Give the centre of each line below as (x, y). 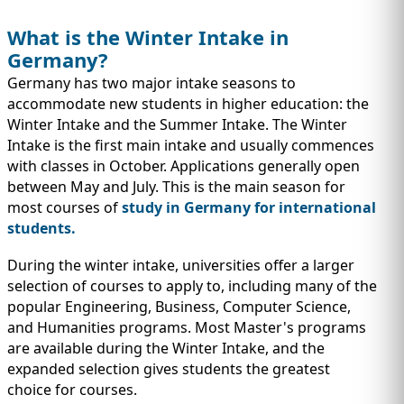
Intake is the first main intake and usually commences (191, 145)
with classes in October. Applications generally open (184, 165)
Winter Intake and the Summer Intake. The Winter (177, 124)
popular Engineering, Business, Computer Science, (179, 306)
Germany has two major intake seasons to (151, 83)
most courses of (64, 207)
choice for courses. (72, 389)
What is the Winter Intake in (148, 37)
